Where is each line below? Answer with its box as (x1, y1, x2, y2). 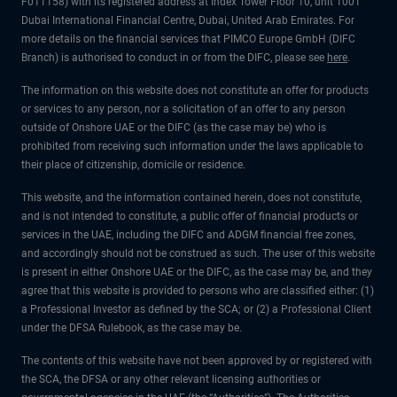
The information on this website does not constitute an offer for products (21, 84, 369, 97)
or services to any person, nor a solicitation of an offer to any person (21, 103, 346, 115)
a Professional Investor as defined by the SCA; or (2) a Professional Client (21, 303, 371, 315)
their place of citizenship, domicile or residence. (21, 159, 245, 171)
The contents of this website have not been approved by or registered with (21, 354, 372, 367)
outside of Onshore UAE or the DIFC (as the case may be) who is (21, 121, 326, 134)
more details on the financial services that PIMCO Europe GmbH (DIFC (21, 33, 355, 45)
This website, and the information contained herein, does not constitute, (21, 191, 362, 204)
